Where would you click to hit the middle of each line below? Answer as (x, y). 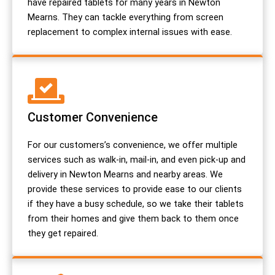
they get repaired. (63, 233)
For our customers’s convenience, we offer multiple (133, 145)
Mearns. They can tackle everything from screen (126, 17)
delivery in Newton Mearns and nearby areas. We (125, 174)
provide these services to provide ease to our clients (135, 189)
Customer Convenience (93, 117)
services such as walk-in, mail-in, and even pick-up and (137, 159)
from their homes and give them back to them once (133, 218)
